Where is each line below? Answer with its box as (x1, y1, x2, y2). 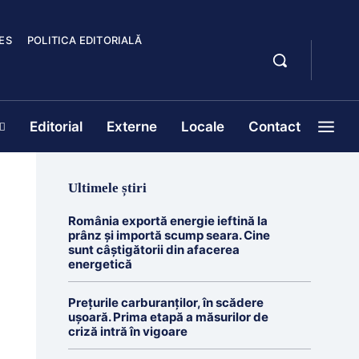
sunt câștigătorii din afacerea (67, 242, 240, 257)
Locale (181, 119, 224, 135)
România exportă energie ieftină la (67, 213, 268, 228)
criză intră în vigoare (67, 324, 188, 339)
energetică (67, 256, 132, 272)
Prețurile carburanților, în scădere (67, 295, 264, 310)
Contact (248, 119, 301, 135)
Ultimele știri (67, 180, 147, 196)
